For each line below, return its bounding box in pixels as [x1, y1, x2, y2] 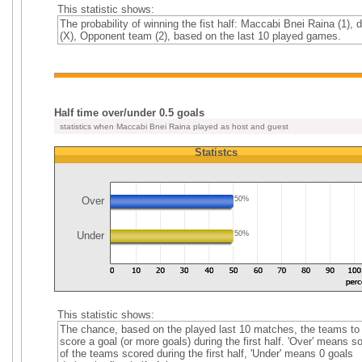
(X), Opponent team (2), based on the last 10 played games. [59, 30, 341, 42]
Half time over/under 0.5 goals [54, 107, 204, 119]
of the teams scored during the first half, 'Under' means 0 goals [59, 347, 353, 360]
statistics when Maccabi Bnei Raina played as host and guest [57, 122, 288, 131]
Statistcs [194, 146, 238, 158]
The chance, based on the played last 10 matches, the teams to [59, 323, 360, 335]
